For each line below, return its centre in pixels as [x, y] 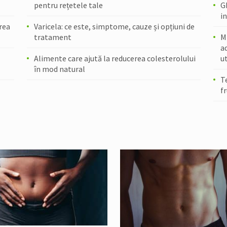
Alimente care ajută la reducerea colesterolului [115, 58]
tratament [52, 37]
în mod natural [59, 69]
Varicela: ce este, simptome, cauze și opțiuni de [114, 26]
